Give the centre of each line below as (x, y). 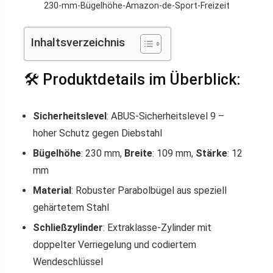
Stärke (211, 153)
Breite (138, 153)
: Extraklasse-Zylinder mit (157, 228)
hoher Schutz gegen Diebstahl (97, 133)
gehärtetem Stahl (71, 207)
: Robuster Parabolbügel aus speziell (149, 190)
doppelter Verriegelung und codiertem (115, 245)
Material (52, 190)
